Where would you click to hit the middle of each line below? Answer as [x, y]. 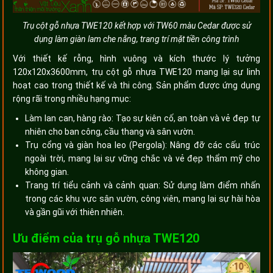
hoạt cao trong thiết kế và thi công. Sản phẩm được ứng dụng [136, 85]
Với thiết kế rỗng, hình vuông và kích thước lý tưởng [136, 58]
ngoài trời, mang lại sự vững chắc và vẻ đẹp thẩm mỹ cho [143, 158]
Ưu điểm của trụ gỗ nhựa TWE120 [106, 238]
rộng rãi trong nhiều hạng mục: [72, 98]
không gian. [47, 172]
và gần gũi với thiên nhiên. [75, 212]
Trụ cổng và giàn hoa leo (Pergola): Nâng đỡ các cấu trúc [143, 145]
